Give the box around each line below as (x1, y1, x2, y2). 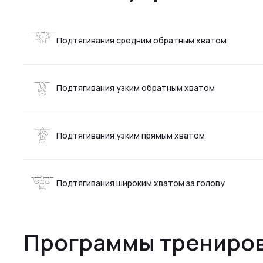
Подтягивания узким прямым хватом (56, 130, 205, 141)
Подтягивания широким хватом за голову (56, 177, 225, 188)
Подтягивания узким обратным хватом (56, 82, 215, 93)
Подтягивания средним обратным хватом (56, 35, 227, 46)
